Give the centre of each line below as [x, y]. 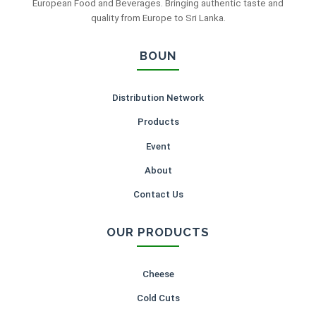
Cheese [158, 274]
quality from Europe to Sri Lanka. [158, 18]
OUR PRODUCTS [158, 232]
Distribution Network [158, 98]
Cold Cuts [158, 298]
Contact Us [158, 194]
